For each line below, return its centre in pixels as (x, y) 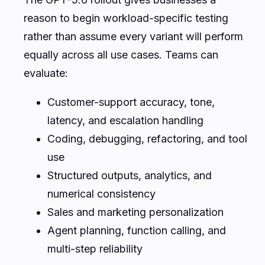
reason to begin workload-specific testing (126, 18)
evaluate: (46, 73)
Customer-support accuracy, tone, (131, 102)
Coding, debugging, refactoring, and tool (147, 138)
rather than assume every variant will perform (133, 36)
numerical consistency (101, 193)
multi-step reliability (95, 248)
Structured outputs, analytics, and (130, 175)
